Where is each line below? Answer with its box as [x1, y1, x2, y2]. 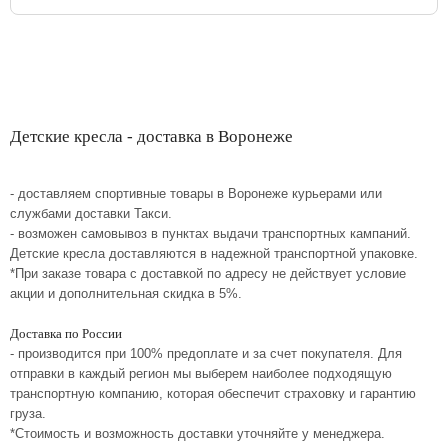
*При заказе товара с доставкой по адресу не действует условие [10, 266, 406, 281]
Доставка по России [10, 326, 122, 341]
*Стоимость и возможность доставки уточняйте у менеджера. [10, 426, 385, 441]
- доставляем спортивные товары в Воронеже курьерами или [10, 186, 382, 201]
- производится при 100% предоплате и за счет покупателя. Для [10, 346, 402, 361]
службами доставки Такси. [10, 206, 172, 221]
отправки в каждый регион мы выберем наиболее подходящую [10, 366, 392, 381]
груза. [10, 406, 46, 421]
